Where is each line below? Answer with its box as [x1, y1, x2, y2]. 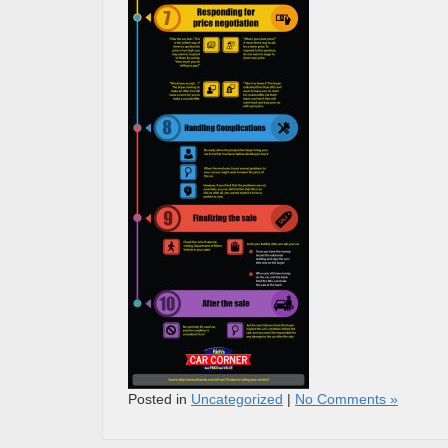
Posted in [128, 391, 191, 407]
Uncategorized [191, 391, 283, 407]
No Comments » [295, 391, 398, 407]
